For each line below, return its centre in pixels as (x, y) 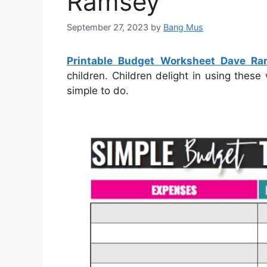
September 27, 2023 (108, 27)
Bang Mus (183, 27)
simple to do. (98, 90)
